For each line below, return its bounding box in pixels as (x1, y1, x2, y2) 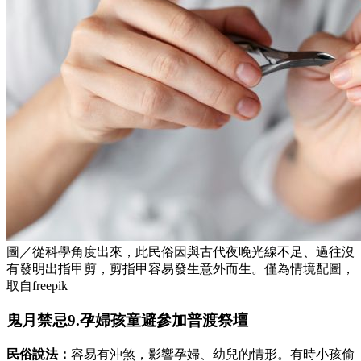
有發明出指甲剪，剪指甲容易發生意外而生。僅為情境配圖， (6, 262, 355, 276)
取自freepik (6, 279, 68, 293)
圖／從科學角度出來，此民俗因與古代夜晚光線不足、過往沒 (6, 245, 355, 259)
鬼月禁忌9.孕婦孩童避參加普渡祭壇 (6, 311, 248, 329)
